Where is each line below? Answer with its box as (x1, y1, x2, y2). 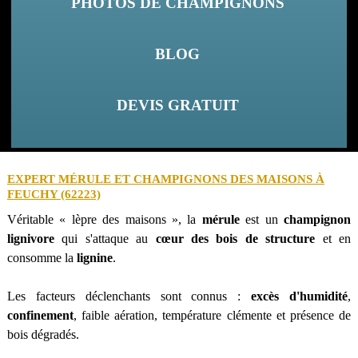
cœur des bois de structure (155, 231, 316, 245)
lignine (76, 250, 113, 265)
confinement (6, 308, 74, 322)
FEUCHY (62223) (6, 187, 101, 201)
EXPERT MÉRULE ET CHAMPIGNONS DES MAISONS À (6, 172, 324, 185)
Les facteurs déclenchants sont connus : (6, 288, 252, 303)
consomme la (6, 250, 77, 265)
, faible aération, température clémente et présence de (73, 308, 352, 322)
